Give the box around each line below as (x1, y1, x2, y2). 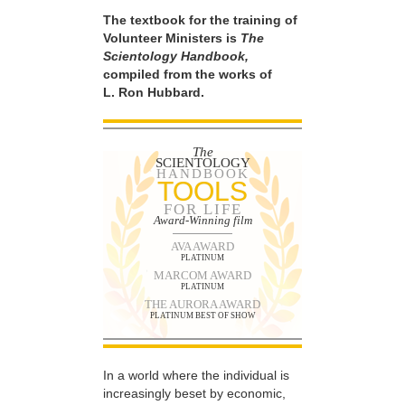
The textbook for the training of (103, 13, 297, 28)
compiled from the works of (103, 67, 272, 82)
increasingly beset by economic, (103, 385, 286, 400)
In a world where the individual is (103, 367, 289, 382)
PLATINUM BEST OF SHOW (149, 310, 256, 320)
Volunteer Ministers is (103, 31, 240, 46)
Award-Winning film (153, 212, 252, 227)
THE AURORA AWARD (145, 297, 260, 311)
